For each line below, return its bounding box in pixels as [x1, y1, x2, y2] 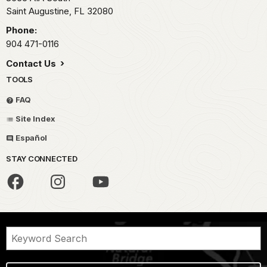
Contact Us [6, 58, 58, 70]
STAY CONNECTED [6, 154, 77, 164]
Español [14, 133, 47, 143]
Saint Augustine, [6, 5, 74, 17]
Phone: [6, 24, 37, 36]
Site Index [14, 114, 55, 124]
